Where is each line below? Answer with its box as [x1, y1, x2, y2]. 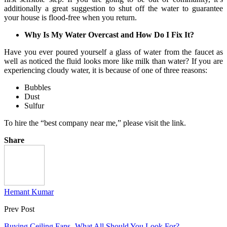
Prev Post [4, 204, 34, 213]
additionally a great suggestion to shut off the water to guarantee [4, 4, 223, 13]
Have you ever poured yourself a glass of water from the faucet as [4, 47, 223, 56]
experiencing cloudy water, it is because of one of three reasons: [4, 65, 207, 74]
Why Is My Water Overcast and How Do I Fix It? [24, 30, 194, 39]
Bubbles [24, 83, 51, 92]
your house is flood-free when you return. [4, 13, 137, 22]
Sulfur [24, 101, 44, 110]
